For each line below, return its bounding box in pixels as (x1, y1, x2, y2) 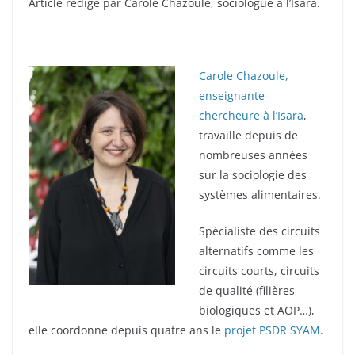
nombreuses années (199, 147, 307, 162)
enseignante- (199, 87, 269, 103)
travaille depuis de (199, 127, 298, 143)
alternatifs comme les (199, 242, 314, 258)
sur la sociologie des (199, 166, 307, 182)
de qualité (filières (199, 282, 295, 298)
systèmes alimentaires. (199, 186, 321, 202)
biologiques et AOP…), (199, 302, 315, 318)
